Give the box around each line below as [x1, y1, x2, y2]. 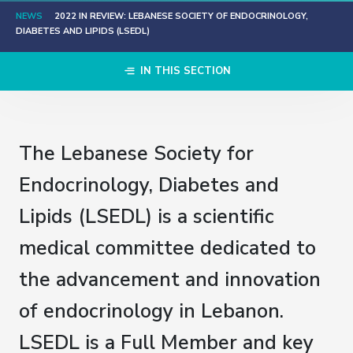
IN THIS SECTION [136, 64, 231, 79]
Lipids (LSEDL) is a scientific [19, 203, 274, 231]
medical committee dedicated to [19, 235, 316, 262]
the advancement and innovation [19, 266, 321, 294]
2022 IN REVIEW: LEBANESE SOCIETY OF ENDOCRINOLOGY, [54, 10, 308, 23]
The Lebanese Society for [19, 140, 254, 168]
